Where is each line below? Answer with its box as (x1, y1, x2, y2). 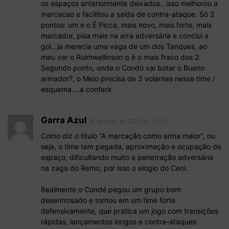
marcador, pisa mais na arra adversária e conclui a (41, 31, 209, 40)
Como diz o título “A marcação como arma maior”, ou (41, 131, 215, 140)
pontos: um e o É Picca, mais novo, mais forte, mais (41, 20, 212, 29)
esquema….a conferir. (41, 84, 113, 94)
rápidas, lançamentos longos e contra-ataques (41, 217, 196, 226)
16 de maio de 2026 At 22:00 (89, 117, 167, 125)
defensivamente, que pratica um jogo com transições (41, 206, 218, 215)
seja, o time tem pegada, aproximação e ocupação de (41, 142, 221, 151)
